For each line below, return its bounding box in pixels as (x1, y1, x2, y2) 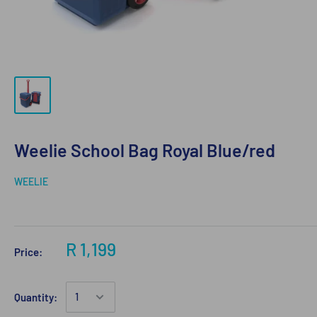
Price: (14, 245, 42, 258)
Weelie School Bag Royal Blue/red (14, 139, 275, 161)
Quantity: (14, 290, 57, 304)
